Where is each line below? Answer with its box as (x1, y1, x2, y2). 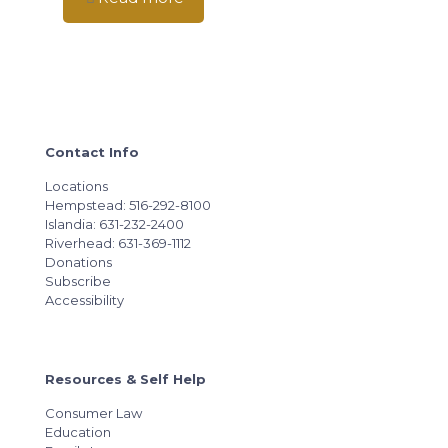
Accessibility (45, 292, 124, 308)
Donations (45, 254, 112, 270)
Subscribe (45, 273, 111, 289)
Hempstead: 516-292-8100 (45, 197, 211, 213)
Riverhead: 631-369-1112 (45, 235, 191, 251)
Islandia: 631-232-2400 (45, 216, 184, 232)
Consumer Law (45, 405, 142, 421)
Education (45, 424, 111, 440)
